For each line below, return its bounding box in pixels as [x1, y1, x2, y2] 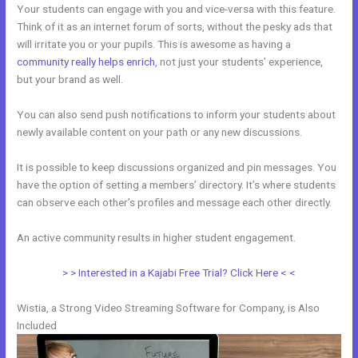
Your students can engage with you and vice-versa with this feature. [17, 2, 336, 16]
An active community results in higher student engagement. [17, 230, 296, 244]
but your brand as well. [17, 73, 124, 86]
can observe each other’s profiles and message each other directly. [17, 195, 332, 209]
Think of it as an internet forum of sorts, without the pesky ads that [17, 20, 333, 34]
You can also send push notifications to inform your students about [17, 108, 336, 121]
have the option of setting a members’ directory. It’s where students [17, 177, 336, 191]
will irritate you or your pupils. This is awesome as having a [17, 38, 292, 51]
